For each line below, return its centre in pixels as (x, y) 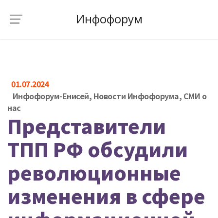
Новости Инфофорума (136, 96)
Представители (87, 126)
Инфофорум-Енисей (51, 96)
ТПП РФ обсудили (98, 149)
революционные (94, 172)
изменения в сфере (106, 196)
